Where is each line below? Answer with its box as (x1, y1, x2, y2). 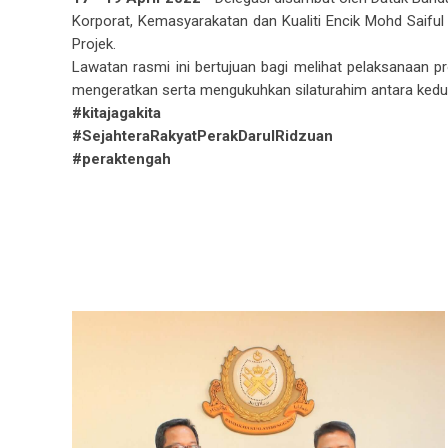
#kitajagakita (72, 104, 161, 122)
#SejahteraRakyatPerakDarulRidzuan (72, 127, 333, 145)
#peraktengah (72, 150, 171, 168)
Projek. (72, 35, 116, 53)
